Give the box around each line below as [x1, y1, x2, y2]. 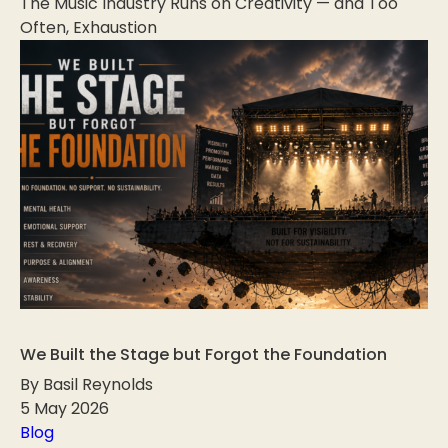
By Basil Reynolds [20, 373, 153, 397]
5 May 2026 [20, 397, 109, 421]
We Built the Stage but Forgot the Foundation [20, 343, 387, 367]
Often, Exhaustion [20, 16, 157, 40]
